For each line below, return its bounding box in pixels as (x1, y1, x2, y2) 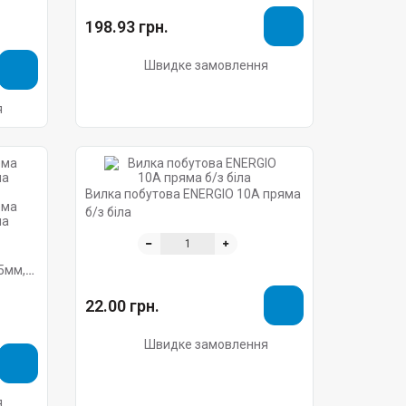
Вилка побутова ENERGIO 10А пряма (85, 187, 302, 201)
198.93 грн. (85, 16, 169, 36)
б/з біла (85, 205, 132, 219)
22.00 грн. (85, 295, 160, 315)
